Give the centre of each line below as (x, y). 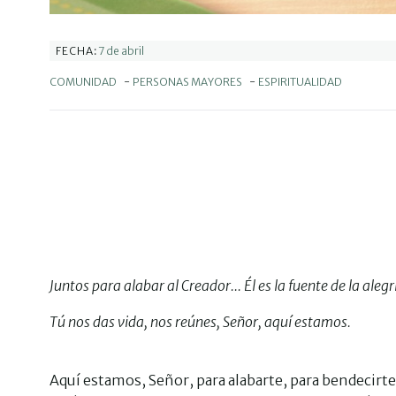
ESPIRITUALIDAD (300, 82)
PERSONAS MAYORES (187, 82)
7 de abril (121, 50)
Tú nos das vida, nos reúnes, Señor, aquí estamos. (200, 322)
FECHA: (77, 51)
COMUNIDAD (83, 82)
